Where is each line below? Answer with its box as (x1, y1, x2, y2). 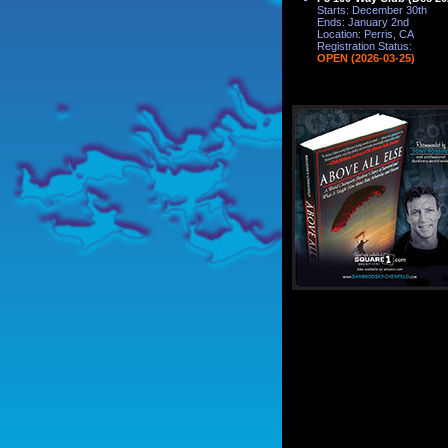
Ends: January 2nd (317, 15, 409, 28)
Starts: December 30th (317, 3, 427, 16)
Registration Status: (317, 39, 412, 52)
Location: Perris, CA (317, 27, 414, 40)
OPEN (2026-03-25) (317, 51, 415, 64)
